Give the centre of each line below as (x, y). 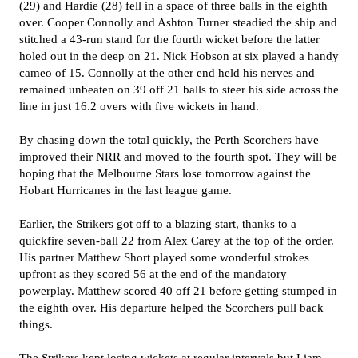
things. (36, 324)
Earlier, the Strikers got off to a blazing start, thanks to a (158, 224)
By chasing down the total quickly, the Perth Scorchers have (169, 140)
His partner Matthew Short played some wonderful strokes (164, 257)
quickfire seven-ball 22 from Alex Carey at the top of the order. (177, 241)
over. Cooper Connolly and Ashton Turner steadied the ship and (178, 22)
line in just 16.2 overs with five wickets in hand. (139, 106)
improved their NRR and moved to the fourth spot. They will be (178, 157)
